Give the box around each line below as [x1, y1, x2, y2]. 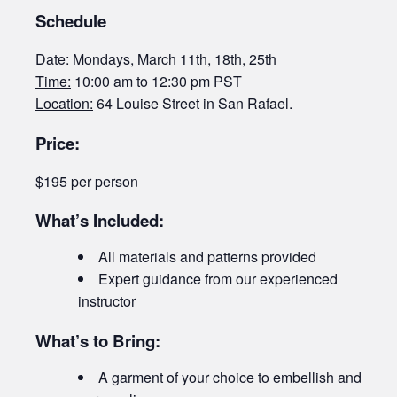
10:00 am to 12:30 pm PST [71, 70, 242, 91]
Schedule [35, 8, 106, 33]
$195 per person [35, 170, 138, 191]
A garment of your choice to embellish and [98, 367, 362, 388]
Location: [35, 92, 93, 113]
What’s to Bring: [35, 329, 160, 353]
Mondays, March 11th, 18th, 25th [69, 48, 276, 69]
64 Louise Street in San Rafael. [93, 92, 292, 113]
